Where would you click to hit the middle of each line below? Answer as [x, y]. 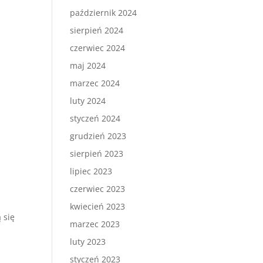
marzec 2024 [95, 83]
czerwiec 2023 [98, 189]
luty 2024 [88, 101]
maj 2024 [88, 65]
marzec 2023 [95, 224]
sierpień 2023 [97, 154]
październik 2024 [104, 13]
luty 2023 [88, 242]
